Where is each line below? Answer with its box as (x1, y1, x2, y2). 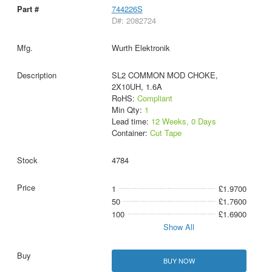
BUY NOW (163, 256, 195, 266)
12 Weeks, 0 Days (151, 115, 216, 127)
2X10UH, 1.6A (111, 81, 162, 93)
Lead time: (111, 115, 151, 127)
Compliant (137, 92, 172, 104)
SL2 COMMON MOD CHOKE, (111, 69, 218, 81)
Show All (163, 221, 195, 233)
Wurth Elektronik (111, 42, 170, 54)
